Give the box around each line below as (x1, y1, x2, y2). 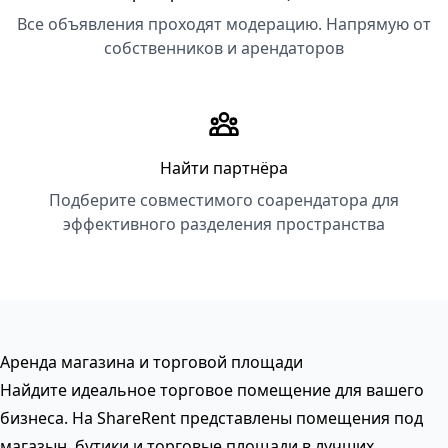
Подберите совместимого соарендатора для (49, 189, 399, 211)
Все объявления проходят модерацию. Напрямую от (17, 13, 431, 35)
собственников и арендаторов (104, 37, 344, 59)
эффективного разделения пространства (63, 213, 385, 235)
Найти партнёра (160, 157, 288, 179)
